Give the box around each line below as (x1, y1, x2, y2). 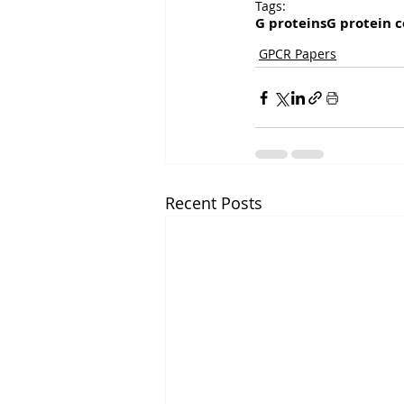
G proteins (255, 14, 326, 32)
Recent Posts (165, 192, 262, 214)
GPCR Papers (259, 45, 336, 62)
